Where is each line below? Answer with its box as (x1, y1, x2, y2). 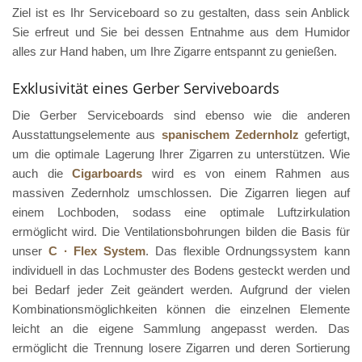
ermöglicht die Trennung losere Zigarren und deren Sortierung (12, 341, 350, 356)
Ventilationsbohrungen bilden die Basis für (124, 225, 351, 239)
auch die (12, 166, 73, 181)
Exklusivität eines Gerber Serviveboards (12, 78, 280, 99)
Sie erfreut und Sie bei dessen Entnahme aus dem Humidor (12, 25, 350, 40)
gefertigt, (298, 128, 350, 142)
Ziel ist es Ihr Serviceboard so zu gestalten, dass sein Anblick (12, 6, 350, 20)
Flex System (67, 244, 145, 259)
